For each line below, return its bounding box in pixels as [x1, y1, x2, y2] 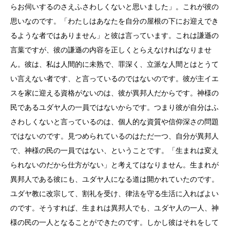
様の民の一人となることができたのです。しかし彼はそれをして [10, 218, 219, 226]
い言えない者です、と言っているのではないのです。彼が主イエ [10, 74, 219, 83]
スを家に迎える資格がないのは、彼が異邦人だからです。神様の [10, 89, 219, 97]
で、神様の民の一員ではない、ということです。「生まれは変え [10, 146, 219, 155]
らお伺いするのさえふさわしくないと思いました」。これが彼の [10, 3, 219, 11]
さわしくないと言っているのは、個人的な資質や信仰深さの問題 [10, 118, 219, 126]
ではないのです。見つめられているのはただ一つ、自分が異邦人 [10, 132, 219, 140]
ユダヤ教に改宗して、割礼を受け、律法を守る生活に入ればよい [10, 189, 219, 198]
